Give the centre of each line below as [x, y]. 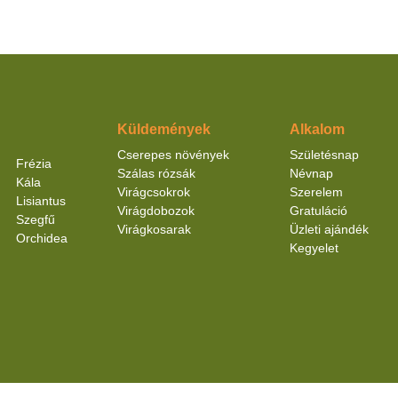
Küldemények [164, 130]
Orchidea [42, 239]
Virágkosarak [154, 230]
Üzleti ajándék [329, 230]
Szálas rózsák [156, 174]
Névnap [311, 174]
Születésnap [324, 155]
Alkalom [317, 130]
